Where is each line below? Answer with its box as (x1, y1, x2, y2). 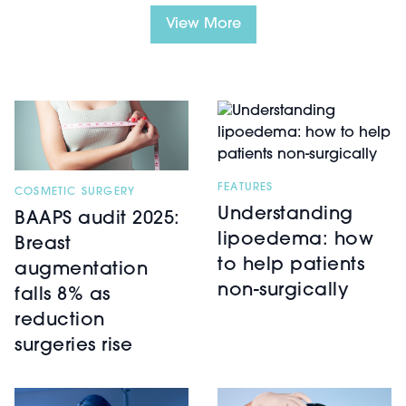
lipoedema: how (217, 230, 373, 249)
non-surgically (217, 281, 348, 300)
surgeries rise (14, 336, 132, 355)
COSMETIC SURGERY (14, 186, 136, 198)
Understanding (217, 205, 353, 224)
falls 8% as (14, 285, 111, 304)
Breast (14, 235, 71, 254)
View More (165, 16, 241, 32)
